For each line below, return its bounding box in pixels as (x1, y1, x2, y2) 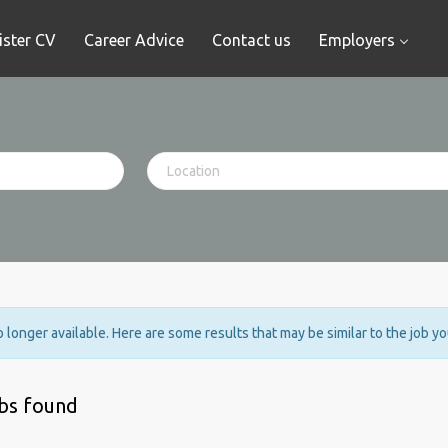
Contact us (212, 31, 292, 49)
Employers (319, 31, 396, 49)
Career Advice (84, 31, 185, 49)
